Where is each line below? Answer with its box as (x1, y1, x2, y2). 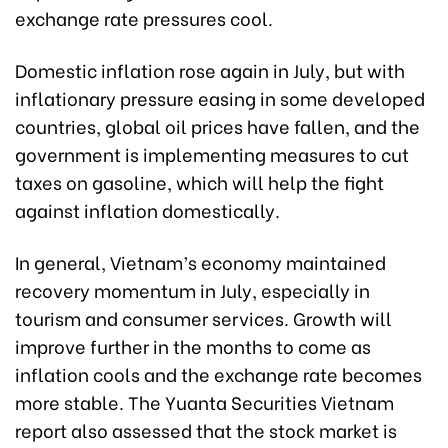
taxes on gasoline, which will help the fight (15, 168, 384, 195)
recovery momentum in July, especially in (15, 276, 370, 303)
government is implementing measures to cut (15, 140, 409, 167)
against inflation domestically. (15, 196, 280, 223)
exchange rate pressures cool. (15, 4, 273, 31)
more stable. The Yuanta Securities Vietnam (15, 388, 394, 415)
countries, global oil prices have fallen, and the (15, 112, 420, 139)
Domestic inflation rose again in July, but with (15, 56, 405, 83)
